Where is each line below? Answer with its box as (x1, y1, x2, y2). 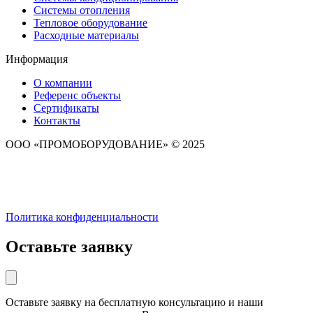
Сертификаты (34, 101, 99, 114)
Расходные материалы (34, 29, 139, 41)
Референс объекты (34, 89, 121, 101)
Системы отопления (34, 3, 130, 16)
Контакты (34, 114, 80, 126)
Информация (6, 52, 68, 65)
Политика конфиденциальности (6, 210, 159, 223)
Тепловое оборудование (34, 16, 147, 29)
